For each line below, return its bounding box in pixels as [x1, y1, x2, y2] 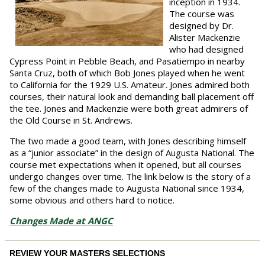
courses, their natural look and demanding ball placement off [9, 91, 254, 102]
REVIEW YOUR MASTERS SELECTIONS [9, 248, 165, 258]
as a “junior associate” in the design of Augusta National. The [9, 147, 254, 159]
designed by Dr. [169, 20, 234, 31]
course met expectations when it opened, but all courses [9, 159, 241, 170]
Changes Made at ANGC [9, 215, 113, 227]
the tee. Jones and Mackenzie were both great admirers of [9, 102, 248, 114]
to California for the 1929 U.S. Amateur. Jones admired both [9, 79, 250, 91]
